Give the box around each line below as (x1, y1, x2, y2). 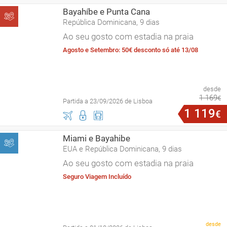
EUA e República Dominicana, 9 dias (63, 144, 182, 154)
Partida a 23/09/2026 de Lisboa (63, 97, 153, 105)
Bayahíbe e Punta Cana (63, 7, 150, 17)
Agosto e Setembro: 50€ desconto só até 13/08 (63, 46, 198, 54)
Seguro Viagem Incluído (63, 173, 131, 180)
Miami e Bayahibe (63, 133, 130, 143)
